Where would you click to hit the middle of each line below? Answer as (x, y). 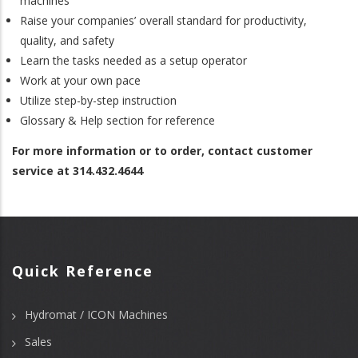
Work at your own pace (80, 81)
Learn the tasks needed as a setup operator (133, 61)
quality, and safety (67, 41)
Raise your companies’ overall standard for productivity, (163, 21)
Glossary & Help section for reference (117, 121)
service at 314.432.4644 (78, 170)
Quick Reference (83, 270)
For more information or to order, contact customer (162, 150)
